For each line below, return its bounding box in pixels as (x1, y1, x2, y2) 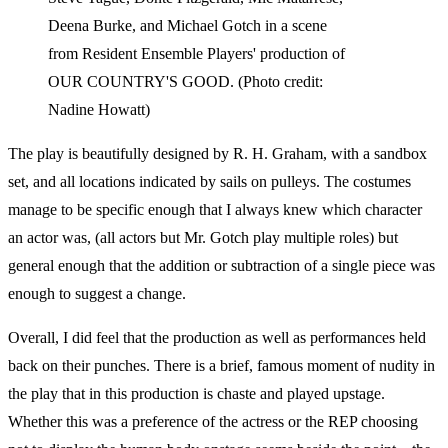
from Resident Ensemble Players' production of (48, 45, 345, 62)
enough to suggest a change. (8, 285, 186, 302)
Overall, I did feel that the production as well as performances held (8, 329, 426, 346)
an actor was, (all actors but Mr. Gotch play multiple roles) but (8, 229, 398, 246)
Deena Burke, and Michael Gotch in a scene (48, 17, 327, 34)
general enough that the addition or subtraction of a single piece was (8, 257, 435, 274)
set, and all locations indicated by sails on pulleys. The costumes (8, 173, 411, 190)
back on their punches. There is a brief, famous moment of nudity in (8, 357, 435, 374)
